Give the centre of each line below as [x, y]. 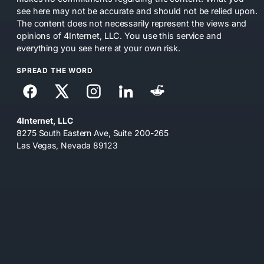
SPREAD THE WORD [55, 70]
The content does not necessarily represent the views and [132, 23]
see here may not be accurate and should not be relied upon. [137, 11]
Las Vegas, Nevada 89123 [67, 146]
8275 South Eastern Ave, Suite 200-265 [93, 133]
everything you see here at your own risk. [98, 48]
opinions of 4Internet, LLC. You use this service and [119, 35]
